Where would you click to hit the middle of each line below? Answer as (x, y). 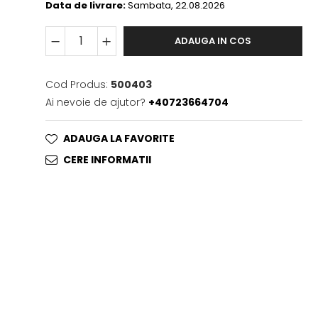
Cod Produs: (77, 84)
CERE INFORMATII (108, 160)
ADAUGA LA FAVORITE (119, 138)
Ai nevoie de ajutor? (96, 102)
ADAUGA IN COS (213, 41)
